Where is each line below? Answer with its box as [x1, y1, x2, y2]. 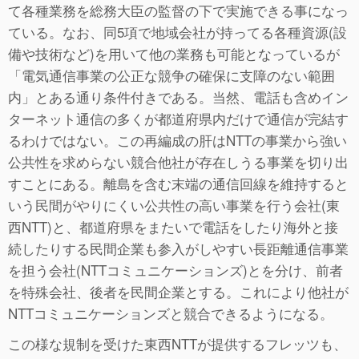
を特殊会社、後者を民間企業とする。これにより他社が [8, 280, 349, 301]
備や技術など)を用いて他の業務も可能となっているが [8, 42, 340, 63]
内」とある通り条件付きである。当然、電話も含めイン [8, 86, 349, 107]
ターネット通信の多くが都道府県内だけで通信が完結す [8, 107, 349, 128]
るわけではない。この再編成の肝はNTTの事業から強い [8, 129, 347, 150]
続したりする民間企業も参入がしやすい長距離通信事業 [8, 237, 349, 258]
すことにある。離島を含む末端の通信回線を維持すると [8, 172, 349, 193]
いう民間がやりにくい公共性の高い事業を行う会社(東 [8, 194, 340, 215]
